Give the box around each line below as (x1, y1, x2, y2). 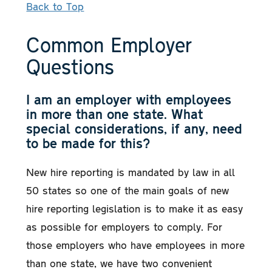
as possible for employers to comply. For (26, 219, 223, 233)
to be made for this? (26, 134, 151, 151)
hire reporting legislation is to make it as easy (26, 201, 243, 215)
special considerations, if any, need (26, 120, 243, 137)
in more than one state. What (26, 105, 203, 122)
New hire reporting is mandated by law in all (26, 165, 236, 178)
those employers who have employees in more (26, 237, 245, 251)
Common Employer (26, 31, 192, 56)
